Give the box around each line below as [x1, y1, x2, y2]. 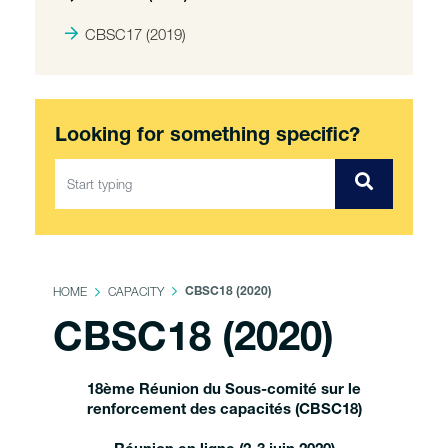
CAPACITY [108, 284, 164, 299]
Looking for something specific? [55, 127, 360, 147]
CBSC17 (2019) [85, 25, 186, 43]
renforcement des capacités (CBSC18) [86, 403, 362, 418]
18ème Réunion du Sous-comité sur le [87, 383, 361, 398]
